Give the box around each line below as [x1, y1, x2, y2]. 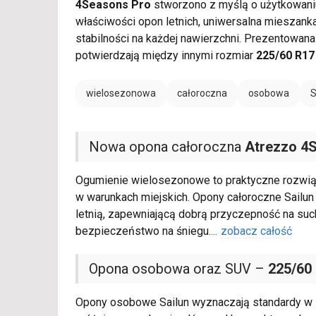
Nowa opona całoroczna [89, 138, 245, 156]
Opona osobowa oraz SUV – [89, 260, 268, 278]
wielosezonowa [86, 87, 156, 99]
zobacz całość [221, 224, 292, 238]
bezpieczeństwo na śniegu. [75, 224, 211, 238]
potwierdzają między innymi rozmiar [75, 49, 256, 63]
